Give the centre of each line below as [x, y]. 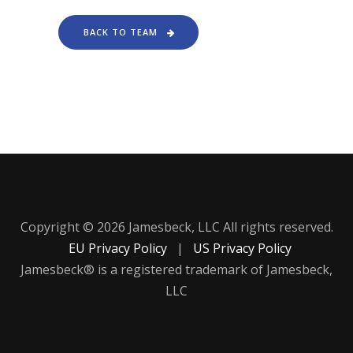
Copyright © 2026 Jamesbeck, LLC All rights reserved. [176, 227]
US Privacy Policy [242, 248]
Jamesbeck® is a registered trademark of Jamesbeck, [176, 269]
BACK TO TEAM [121, 32]
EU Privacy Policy [119, 248]
